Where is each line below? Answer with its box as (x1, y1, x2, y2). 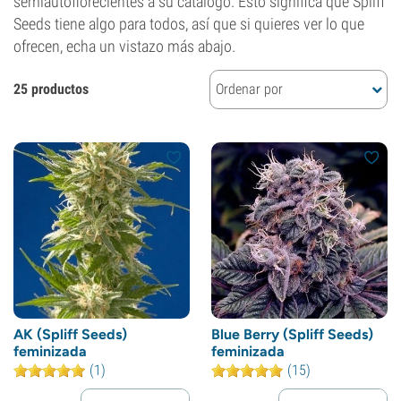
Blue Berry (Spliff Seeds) (211, 326, 373, 343)
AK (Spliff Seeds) (13, 326, 127, 343)
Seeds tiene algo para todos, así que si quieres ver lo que (13, 14, 364, 33)
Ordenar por (216, 81, 283, 98)
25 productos (13, 81, 89, 98)
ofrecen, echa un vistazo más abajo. (13, 37, 235, 55)
